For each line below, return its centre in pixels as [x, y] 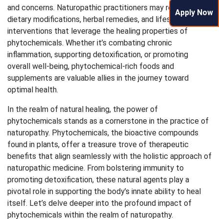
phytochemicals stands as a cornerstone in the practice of [108, 121]
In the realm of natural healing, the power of [83, 109]
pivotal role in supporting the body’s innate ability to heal [104, 191]
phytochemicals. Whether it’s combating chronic [90, 43]
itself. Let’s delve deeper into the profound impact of [99, 203]
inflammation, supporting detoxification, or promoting [98, 54]
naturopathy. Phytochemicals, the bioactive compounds [103, 132]
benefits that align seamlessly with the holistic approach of [109, 156]
